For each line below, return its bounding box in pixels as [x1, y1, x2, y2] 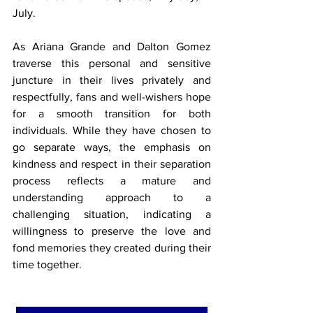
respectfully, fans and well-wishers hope [13, 90, 211, 103]
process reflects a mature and [13, 174, 211, 187]
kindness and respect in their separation [13, 157, 211, 170]
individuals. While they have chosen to [13, 124, 211, 136]
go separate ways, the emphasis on [13, 140, 211, 153]
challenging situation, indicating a [13, 208, 211, 220]
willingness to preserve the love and [13, 224, 211, 237]
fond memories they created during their [13, 241, 211, 254]
